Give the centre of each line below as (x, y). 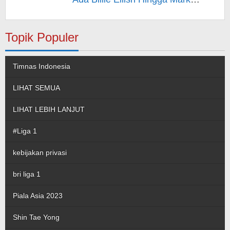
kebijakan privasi (40, 152)
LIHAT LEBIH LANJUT (49, 109)
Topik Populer (42, 37)
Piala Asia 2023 (38, 196)
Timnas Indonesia (42, 66)
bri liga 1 (27, 174)
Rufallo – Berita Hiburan (121, 13)
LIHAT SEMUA (36, 88)
